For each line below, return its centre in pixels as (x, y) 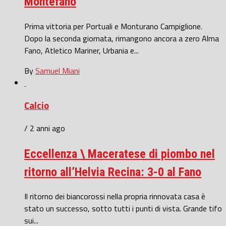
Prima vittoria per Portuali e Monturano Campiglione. (113, 26)
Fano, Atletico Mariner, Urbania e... (81, 51)
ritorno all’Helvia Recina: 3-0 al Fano (113, 172)
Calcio (37, 105)
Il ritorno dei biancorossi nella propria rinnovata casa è (115, 196)
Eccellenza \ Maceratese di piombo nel (120, 154)
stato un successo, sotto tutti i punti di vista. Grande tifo (123, 209)
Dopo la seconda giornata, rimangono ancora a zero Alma (122, 39)
